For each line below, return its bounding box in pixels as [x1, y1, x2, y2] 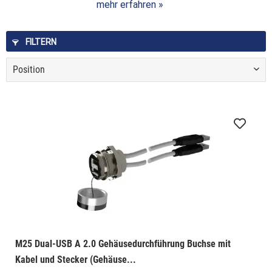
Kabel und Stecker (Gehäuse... [15, 254, 136, 266]
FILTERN [24, 36, 56, 47]
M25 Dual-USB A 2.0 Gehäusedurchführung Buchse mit [15, 238, 231, 250]
